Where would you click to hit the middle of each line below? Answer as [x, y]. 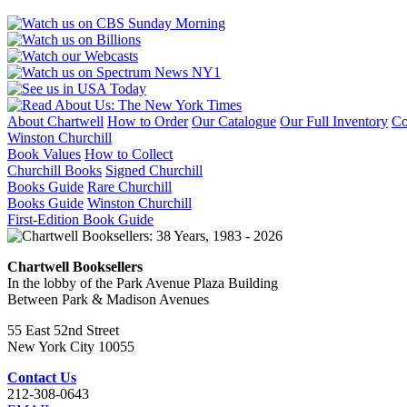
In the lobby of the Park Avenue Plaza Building [143, 283]
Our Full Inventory [334, 122]
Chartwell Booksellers [75, 267]
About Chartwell [55, 122]
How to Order [148, 122]
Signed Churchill [154, 171]
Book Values [44, 154]
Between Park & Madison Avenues [108, 300]
